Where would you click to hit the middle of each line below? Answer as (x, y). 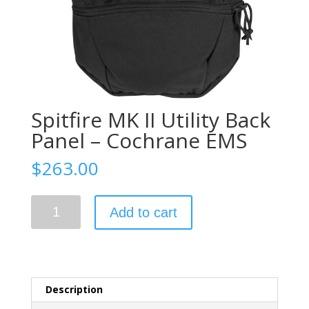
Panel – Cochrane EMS (139, 141)
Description (74, 290)
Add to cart (144, 213)
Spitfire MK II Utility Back (150, 120)
